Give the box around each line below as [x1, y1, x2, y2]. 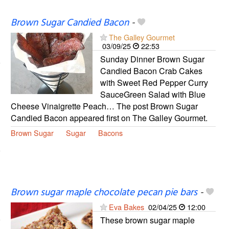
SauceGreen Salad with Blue [100, 88, 205, 100]
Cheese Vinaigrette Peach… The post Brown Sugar [10, 100, 198, 112]
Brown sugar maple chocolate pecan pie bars [10, 185, 197, 200]
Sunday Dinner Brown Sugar [100, 53, 204, 65]
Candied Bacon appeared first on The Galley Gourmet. [10, 111, 208, 124]
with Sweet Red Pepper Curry [100, 76, 208, 88]
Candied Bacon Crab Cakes [100, 64, 202, 77]
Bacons [98, 127, 123, 138]
